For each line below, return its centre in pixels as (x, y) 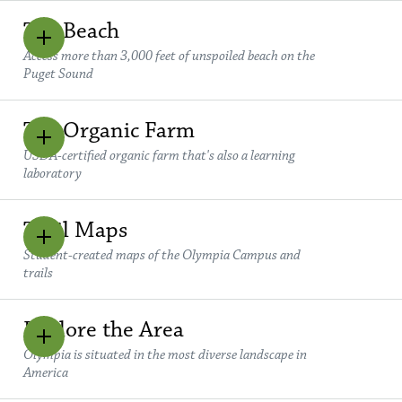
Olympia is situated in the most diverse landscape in (165, 354)
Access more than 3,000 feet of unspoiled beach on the (169, 56)
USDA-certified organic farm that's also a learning (159, 155)
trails (38, 273)
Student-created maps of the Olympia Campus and (162, 255)
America (46, 372)
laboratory (52, 173)
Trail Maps (75, 229)
